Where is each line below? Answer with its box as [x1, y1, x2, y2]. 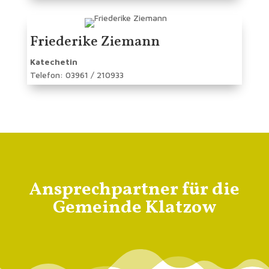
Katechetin [29, 56, 77, 67]
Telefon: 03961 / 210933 [29, 70, 124, 80]
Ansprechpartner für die [29, 177, 240, 203]
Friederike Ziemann [29, 32, 160, 53]
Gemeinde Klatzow [52, 195, 216, 221]
